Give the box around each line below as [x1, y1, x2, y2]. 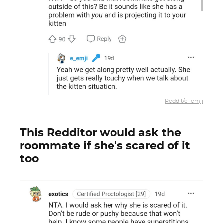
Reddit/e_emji [165, 98, 203, 104]
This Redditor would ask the [20, 127, 181, 138]
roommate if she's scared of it [20, 140, 190, 151]
